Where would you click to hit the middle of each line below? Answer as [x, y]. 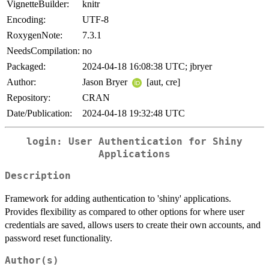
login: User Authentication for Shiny [134, 141]
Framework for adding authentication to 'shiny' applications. [118, 199]
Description [38, 176]
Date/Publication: [39, 113]
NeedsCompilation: [43, 50]
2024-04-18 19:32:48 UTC [134, 113]
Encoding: [26, 19]
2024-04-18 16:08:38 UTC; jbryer [147, 66]
